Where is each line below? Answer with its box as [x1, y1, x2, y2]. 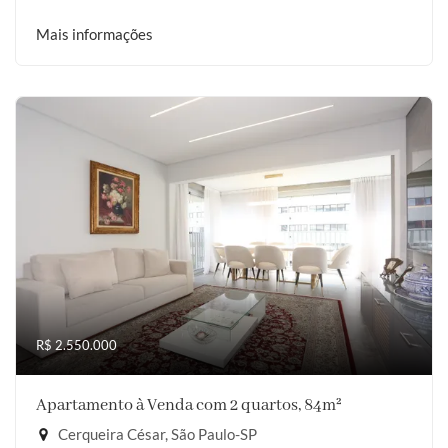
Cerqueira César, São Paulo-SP [55, 425, 257, 443]
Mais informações [36, 25, 153, 43]
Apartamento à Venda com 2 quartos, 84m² [36, 395, 342, 416]
